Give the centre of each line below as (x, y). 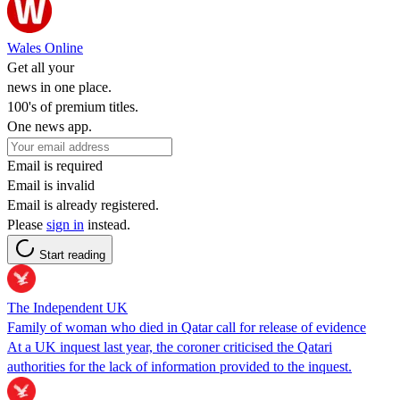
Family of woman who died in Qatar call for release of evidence (187, 327)
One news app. (50, 126)
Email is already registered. (83, 204)
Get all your (41, 67)
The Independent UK (67, 307)
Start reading (72, 254)
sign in (65, 224)
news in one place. (59, 87)
